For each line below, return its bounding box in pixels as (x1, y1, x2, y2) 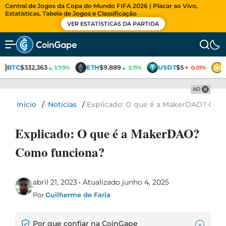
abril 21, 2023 (33, 178, 77, 187)
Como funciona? (15, 143, 105, 161)
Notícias (48, 100, 77, 109)
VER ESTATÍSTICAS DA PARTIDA (67, 20, 159, 27)
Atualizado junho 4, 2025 (81, 178, 169, 187)
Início (17, 100, 36, 109)
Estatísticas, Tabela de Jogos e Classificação (5, 10, 137, 17)
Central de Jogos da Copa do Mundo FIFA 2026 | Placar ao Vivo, (5, 2, 198, 10)
